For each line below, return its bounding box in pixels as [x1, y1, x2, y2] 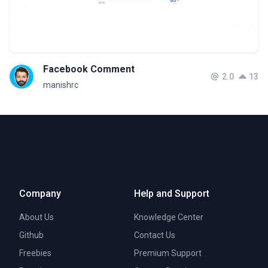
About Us [19, 212, 54, 223]
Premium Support [134, 248, 202, 258]
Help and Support [134, 188, 209, 200]
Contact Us [134, 230, 175, 240]
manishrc [43, 80, 78, 90]
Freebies [19, 248, 51, 258]
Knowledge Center [134, 212, 203, 223]
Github [19, 230, 44, 240]
